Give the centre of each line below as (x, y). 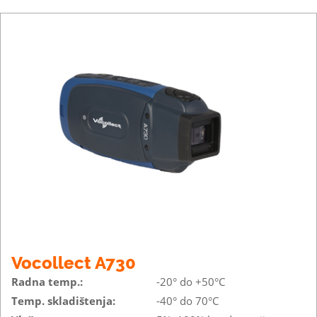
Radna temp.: (47, 281)
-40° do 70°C (188, 300)
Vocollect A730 (74, 263)
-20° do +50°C (191, 281)
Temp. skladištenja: (63, 300)
